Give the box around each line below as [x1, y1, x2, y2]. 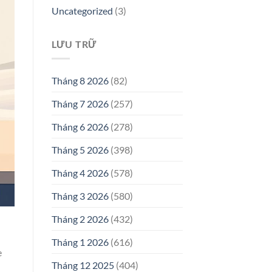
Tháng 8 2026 [51, 75, 109, 87]
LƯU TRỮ [51, 38, 97, 50]
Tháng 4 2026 [51, 167, 109, 179]
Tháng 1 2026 [51, 236, 109, 248]
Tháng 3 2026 [51, 190, 109, 202]
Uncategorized [51, 4, 113, 16]
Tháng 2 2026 [51, 213, 109, 225]
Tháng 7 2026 [51, 98, 109, 110]
